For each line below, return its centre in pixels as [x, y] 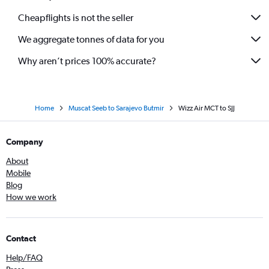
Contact [21, 238]
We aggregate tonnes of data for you [91, 39]
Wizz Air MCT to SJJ [206, 108]
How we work [31, 197]
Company [25, 142]
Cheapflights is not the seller [76, 17]
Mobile [18, 173]
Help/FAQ [24, 258]
